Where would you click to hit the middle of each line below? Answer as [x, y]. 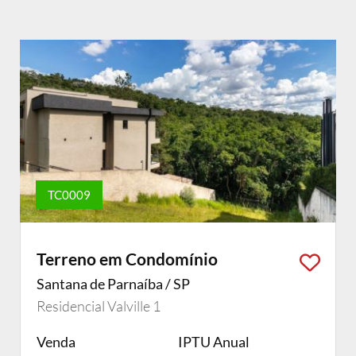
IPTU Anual [214, 342]
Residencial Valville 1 [99, 306]
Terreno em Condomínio [127, 259]
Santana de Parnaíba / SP [113, 284]
